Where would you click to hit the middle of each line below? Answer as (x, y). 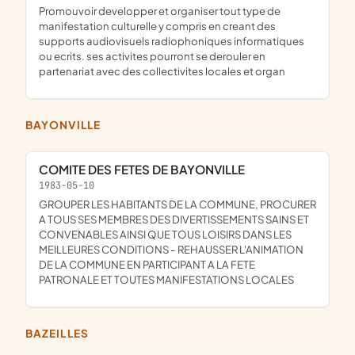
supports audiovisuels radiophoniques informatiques (172, 41)
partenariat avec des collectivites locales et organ (162, 71)
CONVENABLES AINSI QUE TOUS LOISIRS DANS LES (165, 234)
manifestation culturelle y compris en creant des (157, 26)
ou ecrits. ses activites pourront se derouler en (152, 56)
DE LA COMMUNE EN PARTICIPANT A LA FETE (147, 264)
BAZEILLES (61, 333)
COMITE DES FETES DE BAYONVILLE (147, 169)
